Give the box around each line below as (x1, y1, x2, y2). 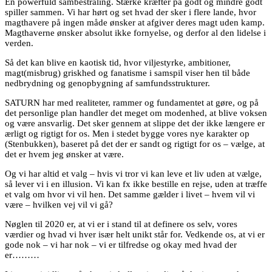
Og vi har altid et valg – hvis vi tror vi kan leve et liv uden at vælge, (5, 169, 262, 178)
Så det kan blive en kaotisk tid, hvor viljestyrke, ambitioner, (5, 58, 231, 67)
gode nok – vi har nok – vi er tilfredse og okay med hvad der (5, 240, 237, 250)
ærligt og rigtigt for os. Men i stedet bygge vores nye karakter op (5, 129, 250, 138)
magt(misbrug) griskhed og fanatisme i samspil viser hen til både (5, 68, 250, 78)
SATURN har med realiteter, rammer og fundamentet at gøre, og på (5, 98, 259, 107)
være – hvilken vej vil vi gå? (5, 200, 113, 209)
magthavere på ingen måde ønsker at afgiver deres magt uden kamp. (5, 18, 265, 27)
